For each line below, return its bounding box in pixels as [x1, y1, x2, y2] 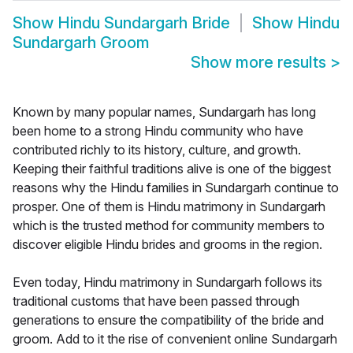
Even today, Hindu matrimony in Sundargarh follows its [13, 274, 322, 291]
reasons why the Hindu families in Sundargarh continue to [13, 180, 339, 196]
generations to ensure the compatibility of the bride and [13, 312, 324, 329]
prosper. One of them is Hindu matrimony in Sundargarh [13, 199, 325, 215]
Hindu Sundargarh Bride [58, 13, 230, 33]
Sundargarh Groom [13, 33, 150, 53]
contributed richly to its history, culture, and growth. [13, 142, 301, 158]
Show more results [191, 53, 330, 72]
